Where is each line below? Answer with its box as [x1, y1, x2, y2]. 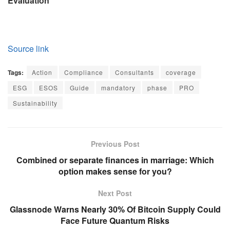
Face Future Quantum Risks [61, 214, 169, 226]
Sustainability [13, 98, 57, 107]
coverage [166, 67, 196, 76]
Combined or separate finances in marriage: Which [16, 154, 214, 166]
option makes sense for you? [58, 165, 172, 177]
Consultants [115, 67, 154, 76]
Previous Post [90, 138, 140, 149]
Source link [8, 42, 49, 54]
